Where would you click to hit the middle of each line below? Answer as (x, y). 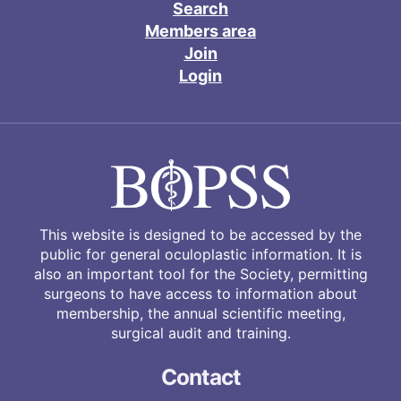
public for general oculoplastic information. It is (200, 254)
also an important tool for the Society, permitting (200, 273)
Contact (200, 376)
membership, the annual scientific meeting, (200, 313)
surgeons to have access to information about (200, 293)
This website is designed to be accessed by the (200, 234)
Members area (200, 30)
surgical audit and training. (200, 333)
